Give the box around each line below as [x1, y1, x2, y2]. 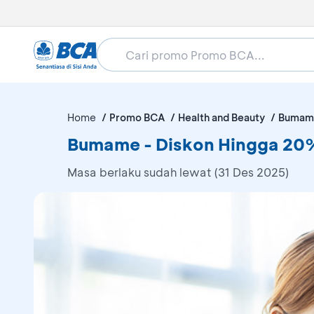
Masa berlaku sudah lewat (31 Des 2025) [67, 165, 289, 179]
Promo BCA [109, 111, 165, 124]
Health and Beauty [178, 111, 265, 124]
